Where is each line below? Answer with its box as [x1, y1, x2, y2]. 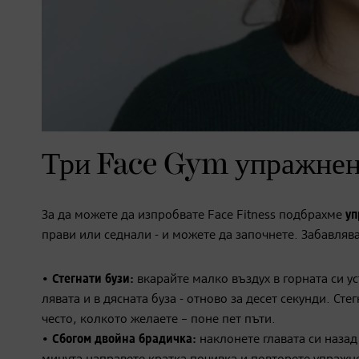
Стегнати [52, 273, 102, 287]
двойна [95, 333, 135, 347]
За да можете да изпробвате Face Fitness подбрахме [42, 209, 345, 223]
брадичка [139, 333, 192, 347]
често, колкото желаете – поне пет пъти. [42, 313, 276, 327]
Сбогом [52, 333, 91, 347]
